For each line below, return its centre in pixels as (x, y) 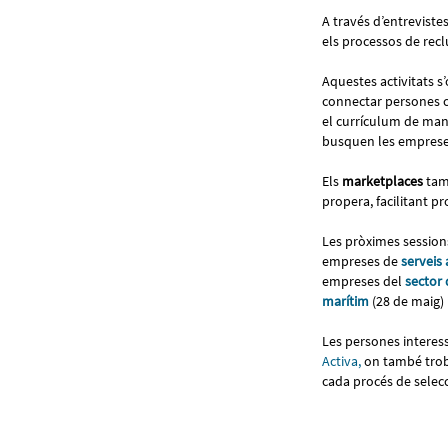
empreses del (363, 280)
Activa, (341, 360)
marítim (345, 300)
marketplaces (382, 180)
